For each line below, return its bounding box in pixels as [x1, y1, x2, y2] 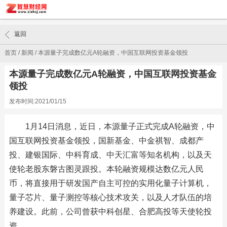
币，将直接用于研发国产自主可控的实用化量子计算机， [9, 179, 212, 187]
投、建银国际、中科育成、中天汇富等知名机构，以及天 [9, 150, 212, 159]
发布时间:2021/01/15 [9, 98, 66, 105]
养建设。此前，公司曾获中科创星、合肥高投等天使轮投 [9, 207, 212, 216]
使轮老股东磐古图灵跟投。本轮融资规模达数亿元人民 [9, 165, 204, 173]
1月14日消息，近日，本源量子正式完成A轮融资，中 [25, 122, 215, 131]
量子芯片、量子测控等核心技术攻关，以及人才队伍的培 [9, 193, 212, 202]
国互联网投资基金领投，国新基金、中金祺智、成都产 [9, 136, 204, 145]
